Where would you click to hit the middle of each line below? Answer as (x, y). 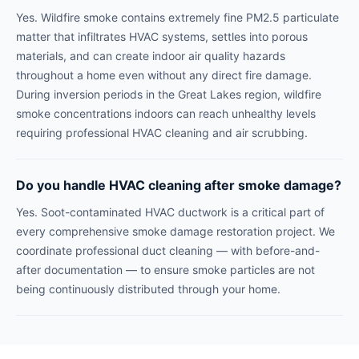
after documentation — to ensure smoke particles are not (165, 270)
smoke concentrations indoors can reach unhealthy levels (166, 114)
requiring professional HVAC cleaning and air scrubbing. (162, 133)
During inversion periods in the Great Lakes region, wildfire (169, 95)
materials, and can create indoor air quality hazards (151, 56)
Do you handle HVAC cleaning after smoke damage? (179, 186)
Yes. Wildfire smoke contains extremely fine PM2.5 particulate (177, 18)
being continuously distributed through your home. (148, 289)
